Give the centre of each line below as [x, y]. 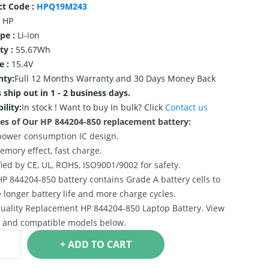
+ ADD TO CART [119, 244]
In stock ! [40, 107]
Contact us [186, 107]
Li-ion [28, 35]
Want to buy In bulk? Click [112, 107]
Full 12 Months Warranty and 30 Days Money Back [115, 78]
